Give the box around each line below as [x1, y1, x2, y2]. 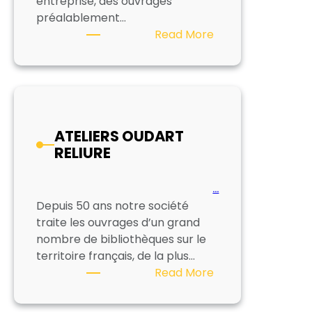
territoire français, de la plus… [36, 247, 195, 264]
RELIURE [54, 142, 111, 163]
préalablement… [36, 9, 126, 26]
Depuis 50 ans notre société [36, 197, 189, 214]
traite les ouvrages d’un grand [36, 214, 200, 231]
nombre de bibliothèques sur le [36, 231, 206, 247]
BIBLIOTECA [213, 42, 276, 58]
